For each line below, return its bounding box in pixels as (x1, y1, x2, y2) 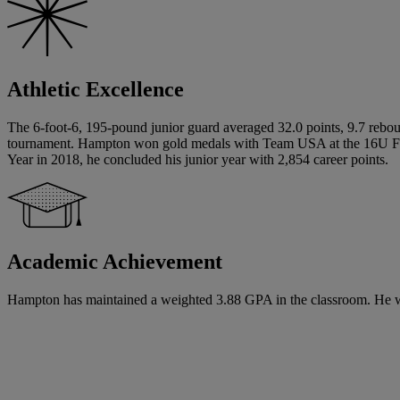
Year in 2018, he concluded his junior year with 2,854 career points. (7, 152, 388, 168)
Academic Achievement (7, 250, 222, 274)
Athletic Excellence (7, 78, 184, 102)
